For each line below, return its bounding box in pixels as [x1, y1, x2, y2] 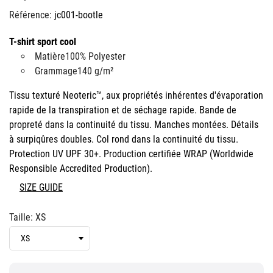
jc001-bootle [54, 9, 103, 21]
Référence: [9, 9, 52, 21]
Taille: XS [9, 211, 46, 224]
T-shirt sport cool [9, 36, 76, 48]
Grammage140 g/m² [35, 65, 113, 77]
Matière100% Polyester [35, 51, 126, 63]
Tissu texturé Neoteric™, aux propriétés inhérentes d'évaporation [9, 90, 263, 102]
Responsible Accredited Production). [9, 163, 152, 175]
